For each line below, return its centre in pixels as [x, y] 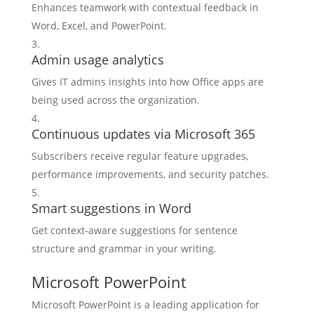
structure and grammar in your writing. [124, 248]
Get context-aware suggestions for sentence [134, 230]
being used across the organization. [115, 100]
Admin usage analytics [97, 60]
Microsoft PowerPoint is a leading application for [145, 305]
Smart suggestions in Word [111, 208]
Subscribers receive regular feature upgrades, [139, 156]
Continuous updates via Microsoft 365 [143, 134]
